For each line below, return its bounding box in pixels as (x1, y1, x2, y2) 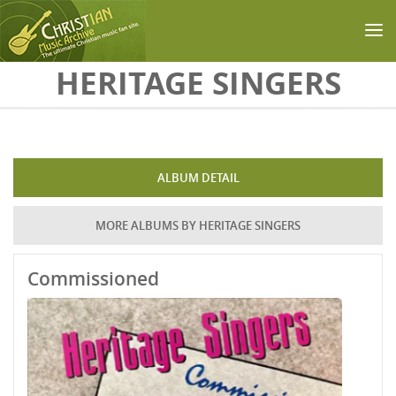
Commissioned (27, 266, 159, 291)
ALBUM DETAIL (156, 170, 240, 186)
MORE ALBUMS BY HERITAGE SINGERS (95, 217, 301, 233)
